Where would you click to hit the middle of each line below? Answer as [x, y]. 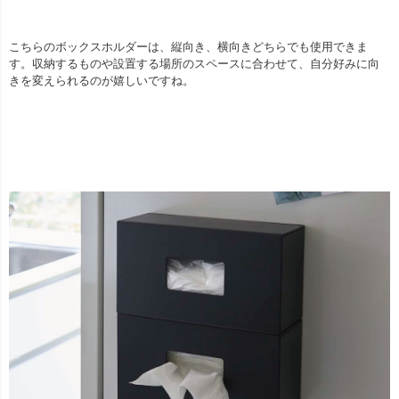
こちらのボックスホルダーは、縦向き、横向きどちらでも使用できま [188, 46]
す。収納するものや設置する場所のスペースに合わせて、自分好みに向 [194, 63]
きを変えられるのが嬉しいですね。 [102, 80]
